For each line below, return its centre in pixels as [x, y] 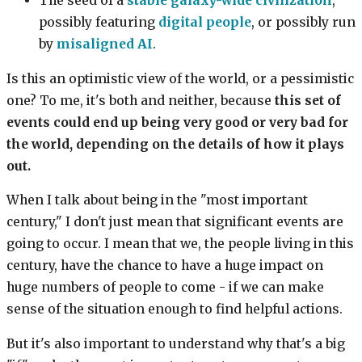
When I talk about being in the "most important [157, 200]
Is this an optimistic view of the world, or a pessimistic [180, 78]
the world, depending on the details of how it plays [175, 144]
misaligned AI [105, 44]
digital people [205, 23]
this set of [308, 100]
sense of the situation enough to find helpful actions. [175, 309]
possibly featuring [99, 23]
